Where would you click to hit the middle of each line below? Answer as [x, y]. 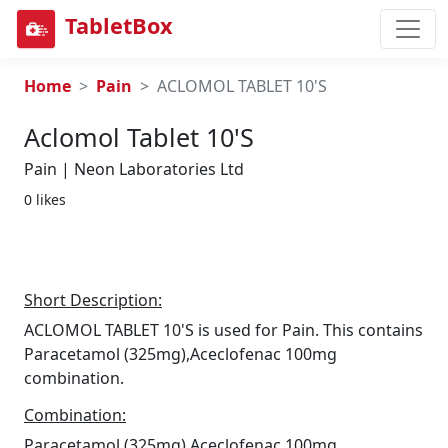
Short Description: [93, 300]
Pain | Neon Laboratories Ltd [134, 169]
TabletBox [119, 26]
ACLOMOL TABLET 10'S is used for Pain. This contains [223, 330]
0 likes [45, 199]
